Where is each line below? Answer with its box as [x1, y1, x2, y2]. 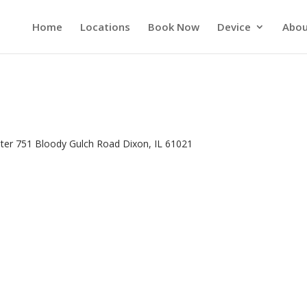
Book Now [147, 20, 199, 34]
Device [217, 20, 251, 34]
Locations [79, 20, 130, 34]
